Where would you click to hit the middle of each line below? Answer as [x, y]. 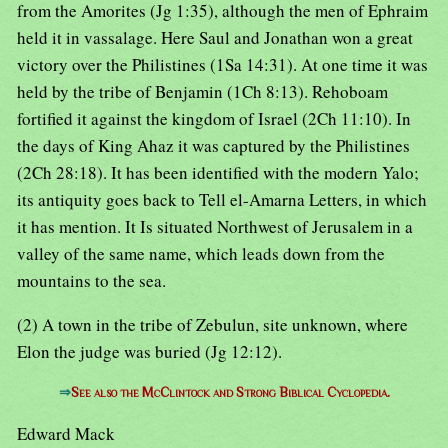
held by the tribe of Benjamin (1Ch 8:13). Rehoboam [202, 92]
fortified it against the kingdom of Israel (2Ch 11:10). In [214, 119]
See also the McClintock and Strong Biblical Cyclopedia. [230, 393]
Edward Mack [66, 434]
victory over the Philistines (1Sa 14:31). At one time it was [222, 65]
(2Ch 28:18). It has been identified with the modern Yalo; [218, 173]
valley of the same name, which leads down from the [201, 254]
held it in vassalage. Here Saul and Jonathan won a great [215, 38]
